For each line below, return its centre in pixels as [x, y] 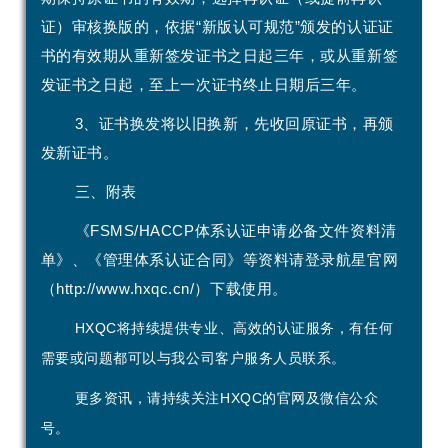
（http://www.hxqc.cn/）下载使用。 [164, 288]
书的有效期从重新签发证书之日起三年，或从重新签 [219, 55]
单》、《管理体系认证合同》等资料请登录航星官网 [219, 259]
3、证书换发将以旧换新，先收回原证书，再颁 [234, 123]
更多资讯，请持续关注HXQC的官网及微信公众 [226, 397]
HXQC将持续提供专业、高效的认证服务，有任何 [234, 327]
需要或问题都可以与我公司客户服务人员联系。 [193, 357]
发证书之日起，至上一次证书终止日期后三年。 [203, 84]
